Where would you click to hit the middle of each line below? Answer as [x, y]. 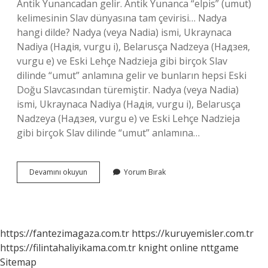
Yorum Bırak [145, 172]
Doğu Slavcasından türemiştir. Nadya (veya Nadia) [128, 90]
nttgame [220, 248]
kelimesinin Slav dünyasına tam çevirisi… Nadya [122, 18]
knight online [168, 248]
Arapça [99, 182]
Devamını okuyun [58, 172]
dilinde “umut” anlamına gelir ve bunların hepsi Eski [132, 75]
